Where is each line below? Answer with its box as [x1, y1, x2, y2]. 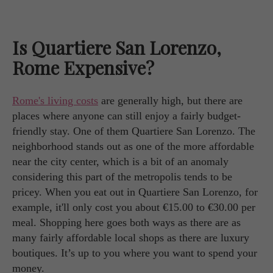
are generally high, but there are [98, 94, 243, 107]
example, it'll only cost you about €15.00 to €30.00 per [12, 200, 255, 213]
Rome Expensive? [12, 55, 154, 80]
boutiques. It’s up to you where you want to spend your [12, 246, 257, 259]
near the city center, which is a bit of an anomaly [12, 155, 229, 168]
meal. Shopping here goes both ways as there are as [12, 216, 241, 229]
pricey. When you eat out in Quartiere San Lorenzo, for [12, 185, 258, 198]
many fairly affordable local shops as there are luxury [12, 231, 249, 244]
